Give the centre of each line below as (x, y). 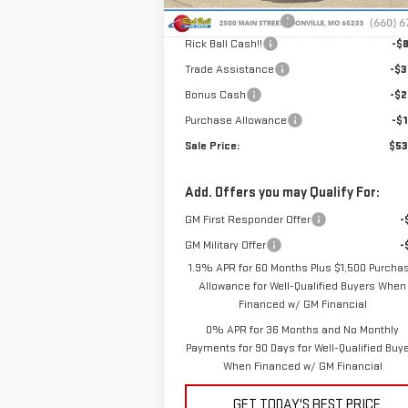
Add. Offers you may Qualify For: (282, 193)
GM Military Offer (225, 245)
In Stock (210, 9)
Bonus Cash (215, 95)
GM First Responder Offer (247, 219)
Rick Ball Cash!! (223, 44)
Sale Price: (212, 146)
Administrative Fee (232, 21)
